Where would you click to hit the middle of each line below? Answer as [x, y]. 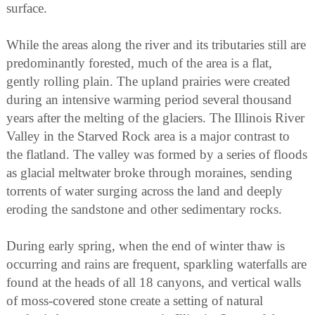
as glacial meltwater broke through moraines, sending [149, 173]
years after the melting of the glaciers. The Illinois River [155, 118]
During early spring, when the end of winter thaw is [146, 246]
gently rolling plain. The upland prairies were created [148, 82]
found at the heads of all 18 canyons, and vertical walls [154, 283]
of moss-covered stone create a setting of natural [135, 301]
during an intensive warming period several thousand [149, 100]
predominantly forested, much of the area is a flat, [139, 63]
